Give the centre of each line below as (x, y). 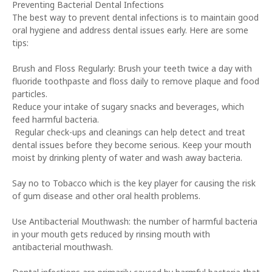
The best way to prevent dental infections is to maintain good (135, 17)
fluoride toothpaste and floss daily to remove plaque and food (136, 81)
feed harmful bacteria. (56, 119)
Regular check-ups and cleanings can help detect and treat (129, 132)
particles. (30, 94)
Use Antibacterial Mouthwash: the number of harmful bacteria (135, 221)
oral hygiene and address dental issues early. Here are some (130, 30)
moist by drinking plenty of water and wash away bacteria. (127, 158)
